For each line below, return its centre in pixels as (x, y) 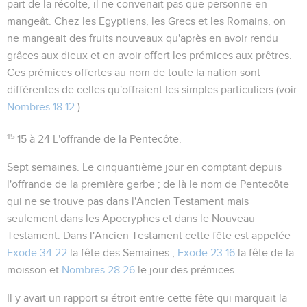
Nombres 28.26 (98, 270)
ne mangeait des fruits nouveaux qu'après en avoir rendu (143, 38)
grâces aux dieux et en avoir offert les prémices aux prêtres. (149, 55)
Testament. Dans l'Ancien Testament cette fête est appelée (149, 235)
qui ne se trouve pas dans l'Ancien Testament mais (128, 201)
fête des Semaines (125, 253)
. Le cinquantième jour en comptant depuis (179, 167)
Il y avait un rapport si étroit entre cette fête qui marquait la (147, 298)
